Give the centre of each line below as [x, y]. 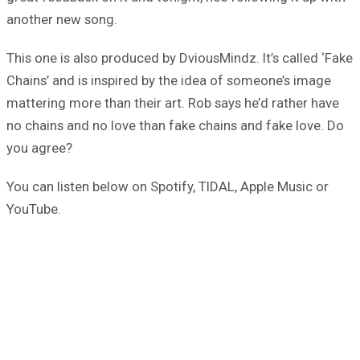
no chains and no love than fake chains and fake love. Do [175, 126]
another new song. [62, 20]
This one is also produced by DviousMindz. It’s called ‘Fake [180, 58]
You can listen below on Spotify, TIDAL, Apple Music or [168, 187]
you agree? [39, 148]
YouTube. [34, 209]
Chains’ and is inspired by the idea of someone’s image [169, 81]
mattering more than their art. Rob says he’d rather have [173, 103]
